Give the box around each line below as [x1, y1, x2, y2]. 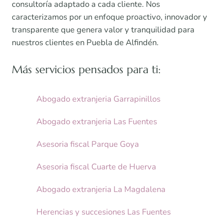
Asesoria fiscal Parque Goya [36, 138, 139, 150]
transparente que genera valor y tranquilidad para [12, 24, 194, 36]
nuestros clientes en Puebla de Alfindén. [12, 37, 159, 49]
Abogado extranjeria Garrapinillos [36, 93, 161, 105]
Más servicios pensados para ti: [12, 62, 161, 77]
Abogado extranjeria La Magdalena [36, 184, 165, 195]
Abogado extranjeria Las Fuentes [36, 116, 157, 128]
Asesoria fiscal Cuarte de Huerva [36, 161, 156, 173]
